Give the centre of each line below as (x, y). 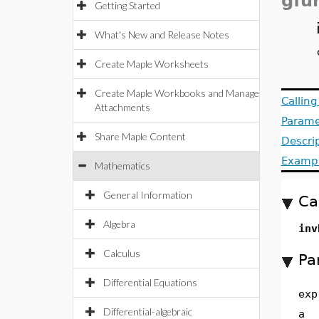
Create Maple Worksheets (152, 64)
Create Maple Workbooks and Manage (177, 93)
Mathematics (122, 166)
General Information (148, 195)
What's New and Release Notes (162, 35)
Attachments (122, 107)
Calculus (122, 253)
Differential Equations (150, 282)
